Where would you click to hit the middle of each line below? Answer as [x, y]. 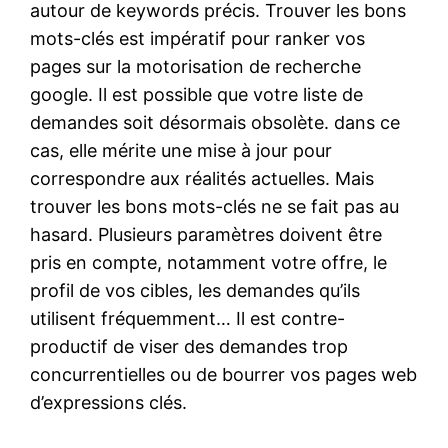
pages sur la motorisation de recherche [196, 66]
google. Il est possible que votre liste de [197, 94]
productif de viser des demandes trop [189, 346]
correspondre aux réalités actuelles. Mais [202, 178]
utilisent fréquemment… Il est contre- [188, 318]
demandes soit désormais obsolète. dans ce [215, 122]
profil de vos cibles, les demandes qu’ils [195, 290]
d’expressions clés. [109, 402]
